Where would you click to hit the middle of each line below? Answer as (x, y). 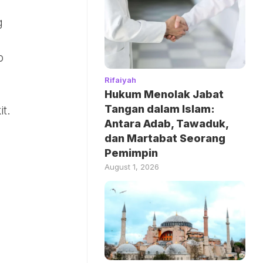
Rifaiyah (120, 80)
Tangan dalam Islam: (160, 109)
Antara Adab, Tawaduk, (166, 123)
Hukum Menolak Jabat (164, 94)
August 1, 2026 (132, 166)
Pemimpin (131, 153)
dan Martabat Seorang (165, 138)
